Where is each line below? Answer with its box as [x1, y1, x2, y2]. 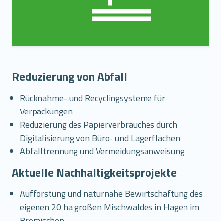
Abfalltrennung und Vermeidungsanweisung [20, 145, 184, 158]
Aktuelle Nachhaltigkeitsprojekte [12, 164, 177, 181]
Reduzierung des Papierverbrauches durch [20, 118, 177, 131]
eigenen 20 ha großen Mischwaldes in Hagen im [20, 200, 199, 214]
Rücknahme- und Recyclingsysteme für [20, 91, 165, 105]
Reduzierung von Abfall [12, 68, 127, 85]
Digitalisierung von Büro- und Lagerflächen [20, 131, 180, 145]
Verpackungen [20, 105, 73, 118]
